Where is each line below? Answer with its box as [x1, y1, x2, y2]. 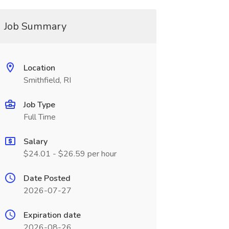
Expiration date [23, 210, 81, 221]
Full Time [23, 111, 56, 123]
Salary [23, 136, 48, 147]
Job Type [23, 99, 55, 110]
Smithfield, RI [23, 75, 71, 86]
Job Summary [4, 19, 66, 33]
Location [23, 62, 55, 74]
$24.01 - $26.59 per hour [23, 148, 117, 159]
